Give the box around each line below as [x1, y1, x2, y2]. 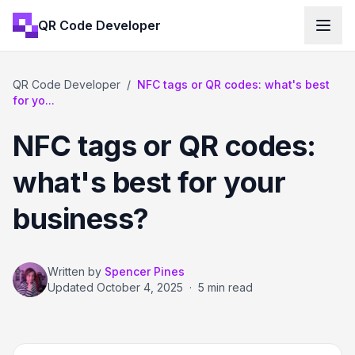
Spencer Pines [105, 265, 185, 278]
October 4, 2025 [97, 281, 183, 294]
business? [13, 201, 149, 236]
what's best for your [13, 165, 285, 200]
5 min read [198, 281, 253, 294]
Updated [48, 281, 97, 294]
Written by [48, 265, 101, 278]
